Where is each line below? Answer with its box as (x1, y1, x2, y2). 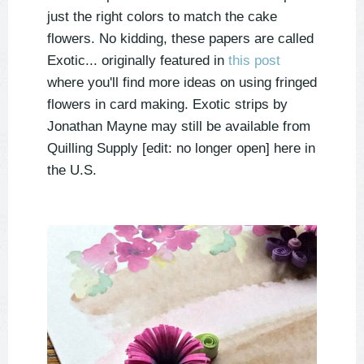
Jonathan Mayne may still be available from (47, 119, 310, 135)
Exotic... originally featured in (47, 53, 228, 69)
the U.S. (47, 162, 97, 179)
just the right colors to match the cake (47, 9, 277, 25)
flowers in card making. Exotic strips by (47, 97, 288, 113)
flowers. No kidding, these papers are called (47, 31, 314, 47)
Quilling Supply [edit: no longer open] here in (47, 141, 315, 157)
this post (228, 53, 280, 69)
